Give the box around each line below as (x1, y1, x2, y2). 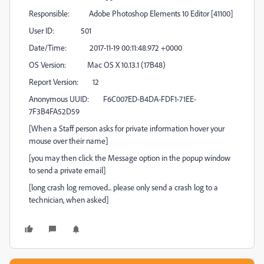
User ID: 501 (29, 25, 91, 35)
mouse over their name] (29, 136, 108, 146)
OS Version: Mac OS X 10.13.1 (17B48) (29, 60, 166, 70)
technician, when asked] (29, 194, 108, 204)
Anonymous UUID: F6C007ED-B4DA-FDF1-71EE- (29, 94, 196, 104)
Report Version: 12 (29, 77, 99, 87)
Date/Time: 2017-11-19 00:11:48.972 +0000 (29, 42, 182, 52)
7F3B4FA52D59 (29, 106, 80, 116)
